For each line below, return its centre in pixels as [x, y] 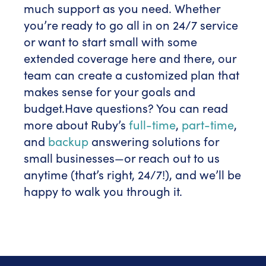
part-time [208, 124]
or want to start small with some [110, 41]
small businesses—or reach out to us [122, 158]
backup [68, 141]
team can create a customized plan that [132, 75]
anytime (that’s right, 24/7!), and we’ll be [132, 174]
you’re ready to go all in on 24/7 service [131, 25]
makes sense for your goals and [110, 91]
